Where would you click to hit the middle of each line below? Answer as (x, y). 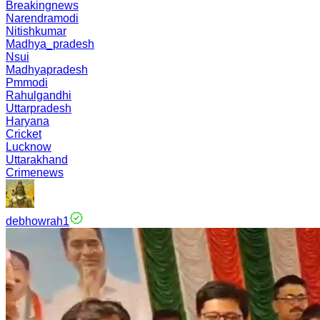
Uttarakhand (37, 160)
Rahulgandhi (39, 95)
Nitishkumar (36, 31)
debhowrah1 (37, 221)
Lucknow (29, 147)
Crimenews (35, 172)
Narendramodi (42, 18)
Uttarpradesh (39, 108)
